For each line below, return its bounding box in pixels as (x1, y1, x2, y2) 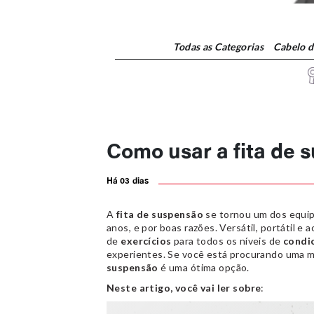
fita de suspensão (116, 208, 203, 220)
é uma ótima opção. (158, 261, 250, 273)
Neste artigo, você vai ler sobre (107, 282, 261, 294)
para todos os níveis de (171, 235, 283, 247)
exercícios (121, 235, 172, 247)
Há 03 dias (107, 177, 149, 186)
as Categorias (202, 41, 264, 53)
